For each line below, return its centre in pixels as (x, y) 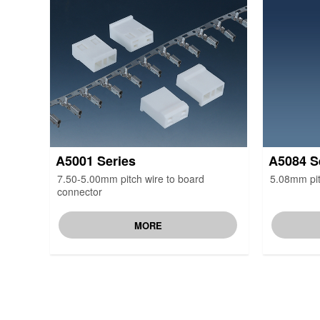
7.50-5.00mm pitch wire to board (131, 179)
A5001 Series (96, 161)
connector (80, 191)
